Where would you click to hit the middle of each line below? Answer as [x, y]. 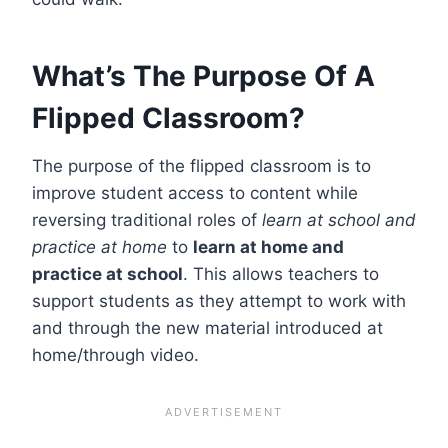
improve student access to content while [195, 192]
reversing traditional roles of [147, 219]
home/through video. [115, 354]
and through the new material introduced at [207, 327]
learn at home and [268, 246]
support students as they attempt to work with [219, 300]
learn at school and [339, 219]
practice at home [99, 246]
